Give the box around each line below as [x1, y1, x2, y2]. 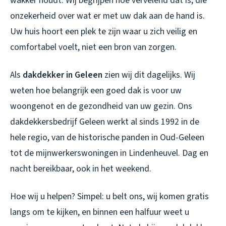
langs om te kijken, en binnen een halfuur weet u [10, 206, 189, 219]
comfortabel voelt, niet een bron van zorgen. [10, 41, 177, 54]
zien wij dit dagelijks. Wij [102, 69, 195, 82]
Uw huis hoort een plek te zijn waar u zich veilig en [10, 25, 197, 38]
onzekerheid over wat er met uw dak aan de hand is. [10, 10, 205, 23]
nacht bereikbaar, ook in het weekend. [10, 162, 151, 176]
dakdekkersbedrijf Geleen [10, 116, 105, 129]
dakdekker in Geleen [23, 69, 102, 82]
